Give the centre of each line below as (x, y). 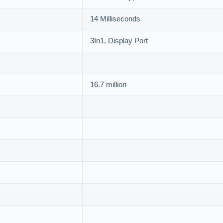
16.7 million (108, 85)
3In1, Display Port (119, 41)
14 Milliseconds (115, 19)
